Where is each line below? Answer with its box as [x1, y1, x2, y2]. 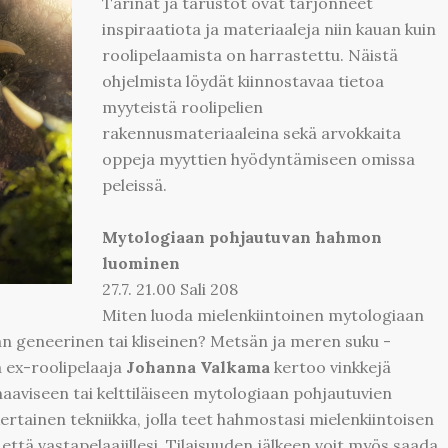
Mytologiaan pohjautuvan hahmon [101, 226, 382, 247]
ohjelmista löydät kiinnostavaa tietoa [101, 70, 384, 91]
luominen [101, 252, 180, 273]
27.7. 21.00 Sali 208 [101, 278, 238, 299]
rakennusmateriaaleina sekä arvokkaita [101, 122, 401, 143]
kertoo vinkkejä [269, 356, 391, 377]
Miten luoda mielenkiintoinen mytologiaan [101, 304, 424, 325]
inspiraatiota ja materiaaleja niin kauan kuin [101, 18, 436, 39]
